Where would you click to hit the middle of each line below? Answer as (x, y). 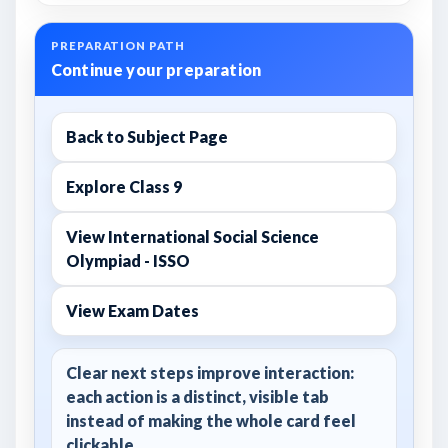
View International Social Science (192, 236)
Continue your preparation (156, 69)
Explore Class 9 (124, 186)
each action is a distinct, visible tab (197, 396)
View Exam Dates (132, 310)
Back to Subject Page (147, 136)
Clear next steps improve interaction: (210, 372)
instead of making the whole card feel (211, 420)
